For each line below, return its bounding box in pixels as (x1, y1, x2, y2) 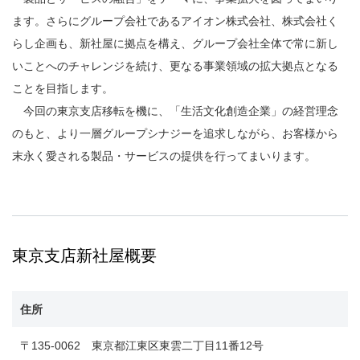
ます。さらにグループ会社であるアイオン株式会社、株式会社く (12, 14, 338, 27)
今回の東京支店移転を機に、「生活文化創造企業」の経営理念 (12, 104, 338, 117)
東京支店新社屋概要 (12, 247, 157, 264)
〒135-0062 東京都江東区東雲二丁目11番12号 (20, 339, 264, 352)
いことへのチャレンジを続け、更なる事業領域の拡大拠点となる (12, 59, 338, 72)
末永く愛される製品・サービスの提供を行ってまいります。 (12, 149, 316, 162)
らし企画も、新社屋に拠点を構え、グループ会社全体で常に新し (12, 37, 338, 50)
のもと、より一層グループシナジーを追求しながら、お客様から (12, 127, 338, 140)
